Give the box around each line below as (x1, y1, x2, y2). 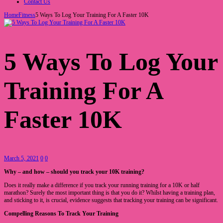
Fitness (18, 11, 35, 18)
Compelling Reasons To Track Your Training (4, 210, 118, 218)
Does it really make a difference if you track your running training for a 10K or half (4, 182, 200, 189)
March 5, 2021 (4, 155, 39, 162)
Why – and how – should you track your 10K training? (4, 168, 144, 176)
